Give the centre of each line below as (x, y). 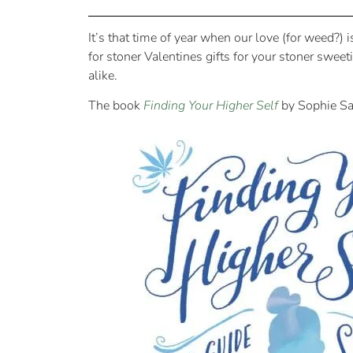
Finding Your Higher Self (212, 106)
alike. (103, 76)
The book (116, 106)
